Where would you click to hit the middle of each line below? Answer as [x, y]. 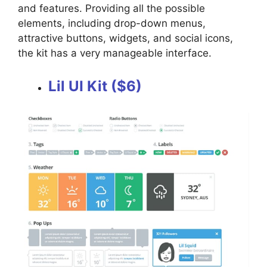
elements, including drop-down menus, [112, 23]
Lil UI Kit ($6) [95, 86]
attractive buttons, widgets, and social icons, [125, 38]
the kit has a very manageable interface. [116, 53]
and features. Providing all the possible [111, 8]
